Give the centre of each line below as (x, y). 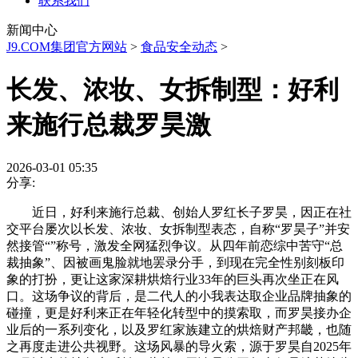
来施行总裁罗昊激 (109, 125)
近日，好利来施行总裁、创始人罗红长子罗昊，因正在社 (179, 212)
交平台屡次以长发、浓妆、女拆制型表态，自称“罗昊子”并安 (178, 229)
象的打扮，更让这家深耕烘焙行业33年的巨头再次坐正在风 (173, 279)
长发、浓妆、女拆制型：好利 (173, 90)
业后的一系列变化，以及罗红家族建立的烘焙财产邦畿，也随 (179, 329)
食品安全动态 (179, 47)
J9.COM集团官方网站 (67, 47)
